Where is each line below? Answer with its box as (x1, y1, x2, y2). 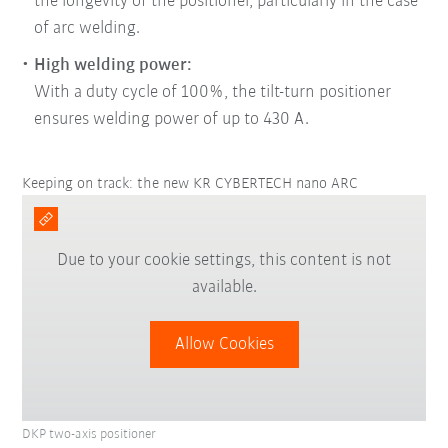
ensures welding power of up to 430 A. (34, 109, 310, 129)
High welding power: (34, 55, 193, 75)
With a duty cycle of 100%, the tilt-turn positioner (34, 82, 392, 102)
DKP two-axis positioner (22, 427, 157, 443)
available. (191, 278, 257, 298)
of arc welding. (34, 18, 141, 38)
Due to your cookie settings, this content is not (57, 251, 391, 271)
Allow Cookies (174, 335, 274, 355)
